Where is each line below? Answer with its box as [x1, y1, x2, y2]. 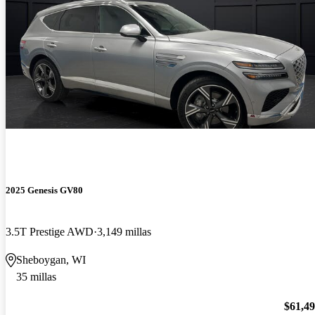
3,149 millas [97, 225, 151, 238]
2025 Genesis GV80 [6, 184, 83, 195]
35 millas [16, 270, 56, 283]
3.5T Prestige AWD [6, 225, 94, 238]
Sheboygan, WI [16, 253, 86, 266]
